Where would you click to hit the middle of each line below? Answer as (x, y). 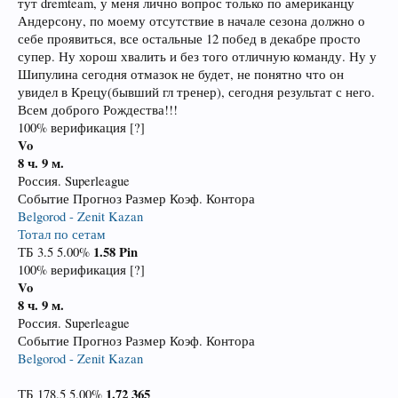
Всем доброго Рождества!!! (98, 110)
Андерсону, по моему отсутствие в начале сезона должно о (191, 21)
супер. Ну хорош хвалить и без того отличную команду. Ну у (197, 56)
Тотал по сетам (62, 234)
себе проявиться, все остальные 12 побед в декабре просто (189, 39)
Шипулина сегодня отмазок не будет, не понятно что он (181, 74)
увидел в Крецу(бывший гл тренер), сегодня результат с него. (196, 92)
